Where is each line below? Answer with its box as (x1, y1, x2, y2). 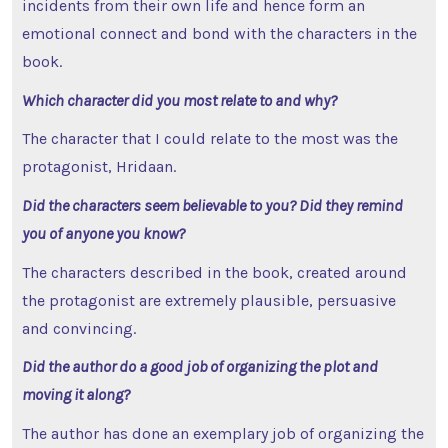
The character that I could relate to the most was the (21, 129, 398, 149)
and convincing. (21, 318, 136, 338)
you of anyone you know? (21, 223, 188, 243)
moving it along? (21, 385, 133, 405)
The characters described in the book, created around (21, 262, 407, 282)
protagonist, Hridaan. (21, 157, 176, 177)
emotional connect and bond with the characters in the (21, 23, 417, 43)
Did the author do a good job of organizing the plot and (21, 357, 378, 377)
